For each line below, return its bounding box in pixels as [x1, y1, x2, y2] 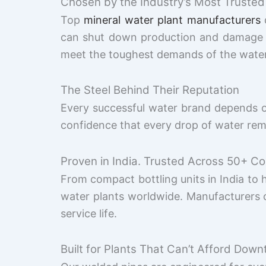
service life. [61, 207, 117, 220]
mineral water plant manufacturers [84, 13, 261, 26]
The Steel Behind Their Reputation [61, 83, 239, 97]
